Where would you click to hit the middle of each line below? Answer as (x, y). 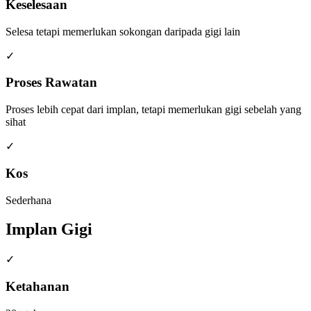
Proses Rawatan (51, 83)
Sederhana (28, 200)
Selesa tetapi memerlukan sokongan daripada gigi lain (123, 31)
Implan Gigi (49, 229)
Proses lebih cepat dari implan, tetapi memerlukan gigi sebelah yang (153, 110)
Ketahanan (37, 287)
